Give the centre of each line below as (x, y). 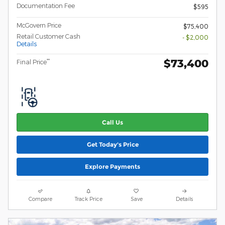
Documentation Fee (46, 6)
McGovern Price (39, 25)
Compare (41, 199)
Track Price (88, 199)
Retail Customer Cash (48, 36)
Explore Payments (113, 167)
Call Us (113, 122)
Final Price (32, 62)
